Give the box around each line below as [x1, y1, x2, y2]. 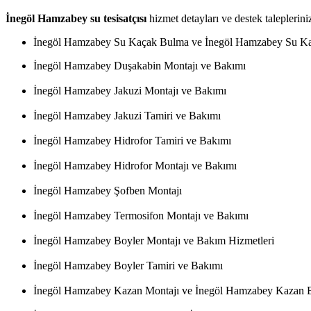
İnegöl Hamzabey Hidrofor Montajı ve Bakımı [33, 160, 237, 172]
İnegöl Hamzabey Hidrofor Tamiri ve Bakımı [33, 135, 231, 147]
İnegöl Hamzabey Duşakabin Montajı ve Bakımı [33, 60, 246, 72]
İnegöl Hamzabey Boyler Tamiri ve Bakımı [33, 260, 223, 272]
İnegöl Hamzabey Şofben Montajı [33, 185, 182, 197]
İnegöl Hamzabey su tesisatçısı [6, 12, 146, 25]
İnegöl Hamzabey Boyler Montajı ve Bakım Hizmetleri [33, 235, 274, 247]
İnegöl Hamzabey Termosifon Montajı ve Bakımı [33, 210, 249, 222]
